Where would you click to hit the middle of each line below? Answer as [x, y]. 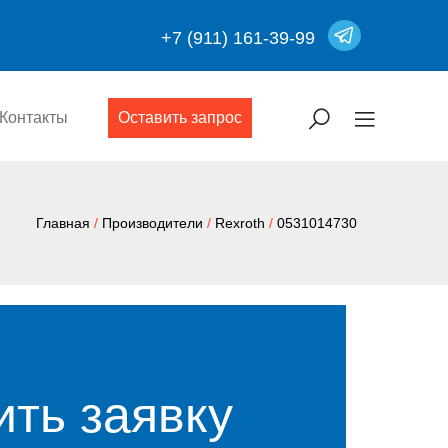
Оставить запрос [179, 117]
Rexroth [240, 223]
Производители [152, 223]
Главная [63, 223]
